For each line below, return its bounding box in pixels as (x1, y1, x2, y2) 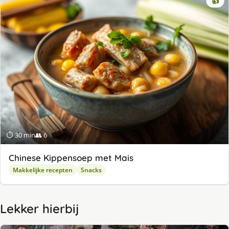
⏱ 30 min (7, 130, 35, 140)
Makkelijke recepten (13, 165, 73, 174)
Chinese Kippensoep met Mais (9, 152, 133, 163)
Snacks (81, 165, 102, 174)
